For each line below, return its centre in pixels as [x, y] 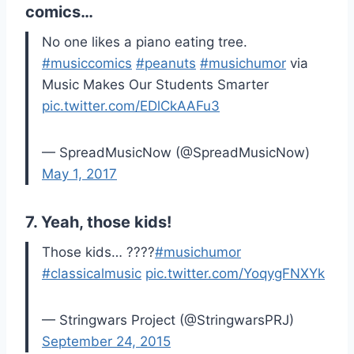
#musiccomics [87, 64]
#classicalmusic [92, 274]
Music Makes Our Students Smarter [155, 85]
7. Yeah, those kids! [98, 222]
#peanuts [166, 64]
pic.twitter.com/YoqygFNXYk [235, 274]
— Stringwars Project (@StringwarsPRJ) [168, 320]
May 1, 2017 [79, 174]
